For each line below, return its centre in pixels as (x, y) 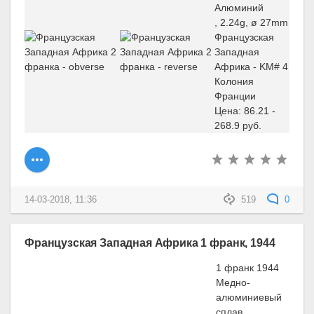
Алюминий (239, 7)
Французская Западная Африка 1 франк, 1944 (150, 243)
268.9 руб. (238, 125)
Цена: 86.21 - (245, 110)
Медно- (233, 283)
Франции (235, 96)
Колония (234, 81)
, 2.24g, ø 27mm (251, 22)
